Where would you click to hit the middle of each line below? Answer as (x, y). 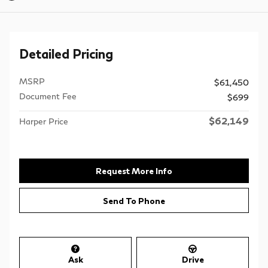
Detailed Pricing (66, 53)
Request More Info (134, 171)
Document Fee (48, 96)
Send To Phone (134, 200)
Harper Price (44, 121)
